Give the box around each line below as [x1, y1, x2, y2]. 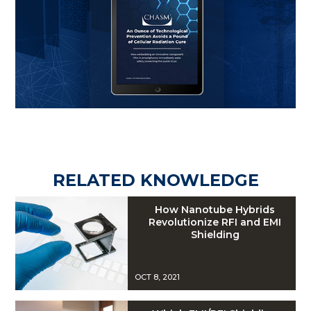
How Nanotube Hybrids [155, 203, 276, 217]
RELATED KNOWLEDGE [52, 169, 259, 190]
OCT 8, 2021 [134, 272, 180, 283]
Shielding [190, 228, 239, 242]
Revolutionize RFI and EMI [149, 216, 282, 229]
